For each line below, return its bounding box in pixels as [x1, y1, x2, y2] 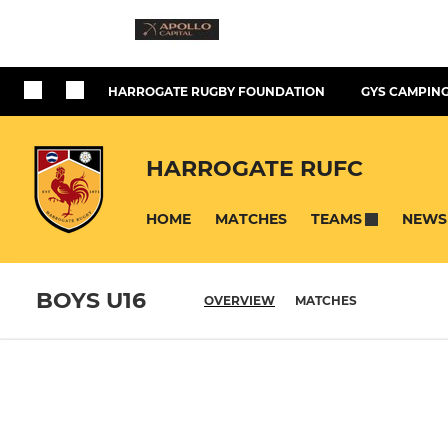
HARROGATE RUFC [146, 154, 363, 182]
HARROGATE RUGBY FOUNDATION [108, 84, 325, 99]
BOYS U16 [36, 287, 146, 315]
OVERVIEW [204, 293, 275, 309]
